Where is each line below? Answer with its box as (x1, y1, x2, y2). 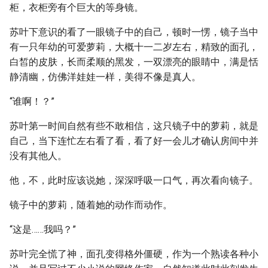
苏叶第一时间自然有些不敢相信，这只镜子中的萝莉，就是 (10, 120, 258, 132)
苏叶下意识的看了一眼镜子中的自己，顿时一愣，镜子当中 (10, 26, 258, 38)
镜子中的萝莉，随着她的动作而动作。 (10, 199, 172, 211)
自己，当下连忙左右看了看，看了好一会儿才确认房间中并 (10, 135, 258, 147)
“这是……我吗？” (10, 224, 76, 235)
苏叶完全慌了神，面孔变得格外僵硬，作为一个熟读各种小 (10, 248, 258, 260)
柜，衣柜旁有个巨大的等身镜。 (10, 2, 144, 13)
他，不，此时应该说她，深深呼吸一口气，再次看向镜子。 (10, 175, 258, 186)
